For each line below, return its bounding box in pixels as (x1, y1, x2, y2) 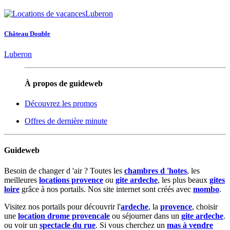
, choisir (192, 202, 218, 211)
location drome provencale (18, 211, 110, 220)
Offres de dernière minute (25, 117, 107, 126)
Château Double (4, 30, 50, 38)
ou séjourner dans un (110, 211, 181, 220)
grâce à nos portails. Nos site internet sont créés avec (20, 184, 193, 194)
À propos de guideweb (25, 79, 103, 88)
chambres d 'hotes (124, 166, 187, 175)
